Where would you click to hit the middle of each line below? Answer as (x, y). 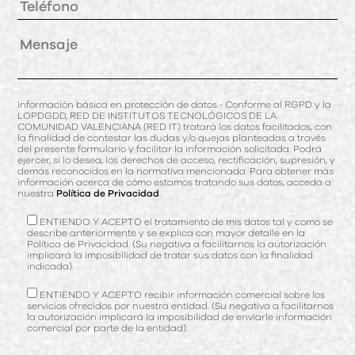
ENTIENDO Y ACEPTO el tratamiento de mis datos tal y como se (187, 221)
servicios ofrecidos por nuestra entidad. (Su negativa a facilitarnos (181, 305)
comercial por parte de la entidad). (108, 328)
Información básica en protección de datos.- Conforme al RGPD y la (175, 104)
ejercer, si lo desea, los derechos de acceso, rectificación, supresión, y (177, 160)
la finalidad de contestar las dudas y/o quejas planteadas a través (172, 137)
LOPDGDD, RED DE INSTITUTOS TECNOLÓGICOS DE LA (147, 115)
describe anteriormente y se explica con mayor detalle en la (166, 233)
